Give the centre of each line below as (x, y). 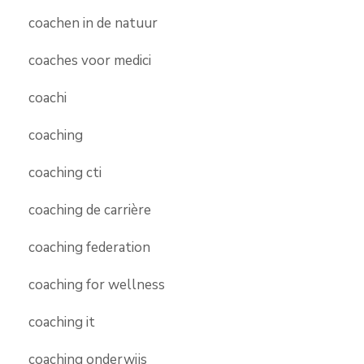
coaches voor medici (90, 60)
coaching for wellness (97, 284)
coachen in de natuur (93, 23)
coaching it (62, 322)
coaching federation (89, 247)
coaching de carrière (90, 210)
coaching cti (65, 172)
